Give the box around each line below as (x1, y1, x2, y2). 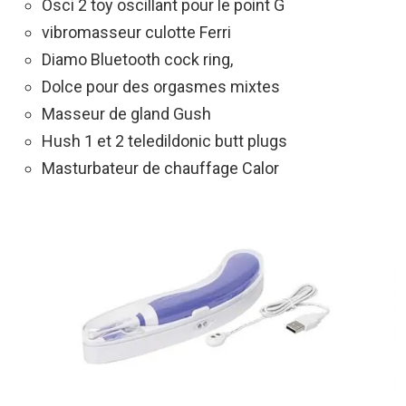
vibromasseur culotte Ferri (42, 23, 231, 43)
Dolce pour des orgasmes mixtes (42, 77, 280, 97)
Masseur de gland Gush (42, 104, 211, 124)
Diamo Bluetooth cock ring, (42, 50, 233, 70)
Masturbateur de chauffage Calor (42, 159, 279, 179)
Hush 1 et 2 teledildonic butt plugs (42, 131, 287, 151)
